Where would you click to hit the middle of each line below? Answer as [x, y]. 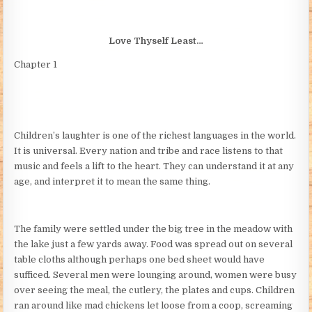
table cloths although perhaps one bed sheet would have [140, 259]
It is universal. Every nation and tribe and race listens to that [149, 150]
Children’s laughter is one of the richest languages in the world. [155, 135]
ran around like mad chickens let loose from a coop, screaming [154, 305]
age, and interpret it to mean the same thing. [112, 181]
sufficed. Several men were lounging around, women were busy [156, 274]
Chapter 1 [36, 64]
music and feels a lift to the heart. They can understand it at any [154, 166]
